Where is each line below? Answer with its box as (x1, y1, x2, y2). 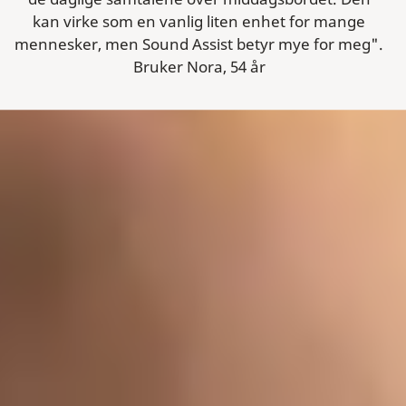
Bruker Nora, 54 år (132, 56, 266, 78)
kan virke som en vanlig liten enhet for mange (33, 11, 365, 33)
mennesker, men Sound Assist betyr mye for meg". (14, 34, 383, 55)
